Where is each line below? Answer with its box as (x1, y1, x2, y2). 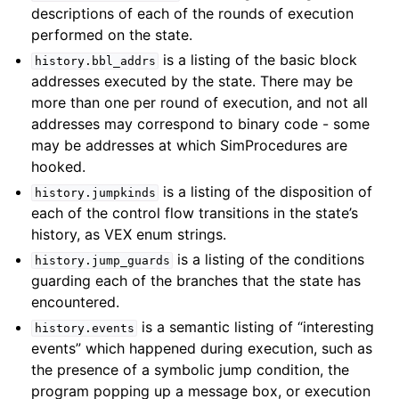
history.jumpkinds (34, 186, 156, 199)
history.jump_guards (34, 254, 170, 267)
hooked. (31, 158, 86, 175)
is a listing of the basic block (159, 51, 358, 69)
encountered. (31, 293, 120, 311)
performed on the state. (31, 26, 193, 44)
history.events (34, 322, 134, 335)
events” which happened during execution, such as (31, 339, 373, 357)
